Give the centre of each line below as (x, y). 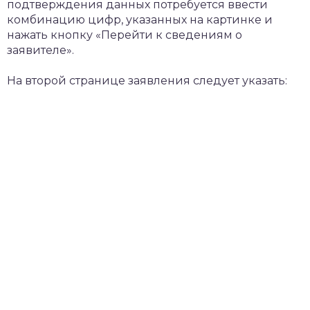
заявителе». (40, 50)
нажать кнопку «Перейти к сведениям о (125, 35)
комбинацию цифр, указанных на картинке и (140, 20)
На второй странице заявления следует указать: (147, 81)
